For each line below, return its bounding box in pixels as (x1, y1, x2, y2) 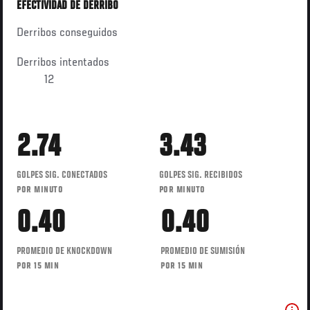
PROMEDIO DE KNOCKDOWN (17, 246, 113, 257)
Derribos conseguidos (17, 26, 118, 39)
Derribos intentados (17, 56, 110, 69)
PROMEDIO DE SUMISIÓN (161, 246, 245, 257)
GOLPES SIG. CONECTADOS (17, 170, 108, 181)
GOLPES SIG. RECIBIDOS (158, 170, 242, 181)
